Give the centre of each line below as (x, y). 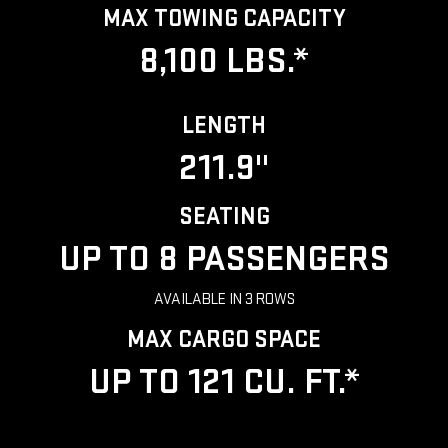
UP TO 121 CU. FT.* (224, 383)
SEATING (224, 217)
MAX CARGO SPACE (224, 340)
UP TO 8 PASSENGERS (224, 260)
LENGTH (224, 126)
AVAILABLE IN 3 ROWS (224, 300)
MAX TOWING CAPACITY (224, 19)
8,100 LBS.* (224, 62)
